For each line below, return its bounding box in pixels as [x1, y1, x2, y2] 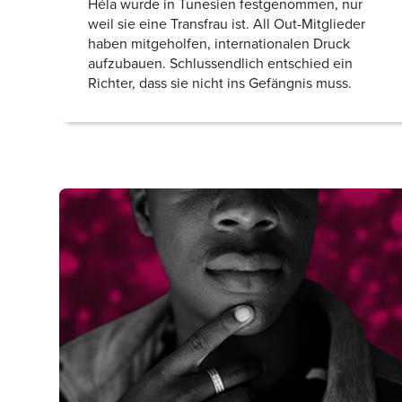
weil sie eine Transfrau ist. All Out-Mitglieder [88, 13, 365, 34]
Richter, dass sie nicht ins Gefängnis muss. [88, 73, 352, 93]
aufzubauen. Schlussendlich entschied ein [88, 53, 353, 74]
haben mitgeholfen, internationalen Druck [88, 33, 350, 54]
